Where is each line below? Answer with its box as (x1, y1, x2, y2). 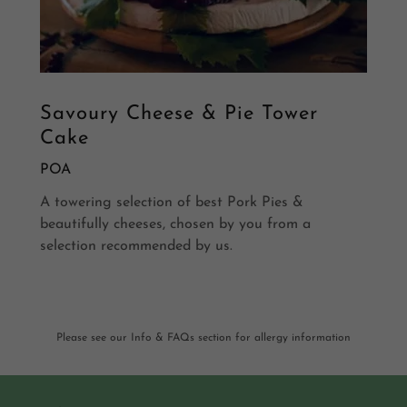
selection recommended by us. (40, 238, 233, 253)
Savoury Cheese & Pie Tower (40, 104, 318, 124)
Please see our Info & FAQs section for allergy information (55, 333, 351, 343)
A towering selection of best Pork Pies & (40, 194, 303, 210)
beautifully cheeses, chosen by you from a (40, 216, 311, 232)
